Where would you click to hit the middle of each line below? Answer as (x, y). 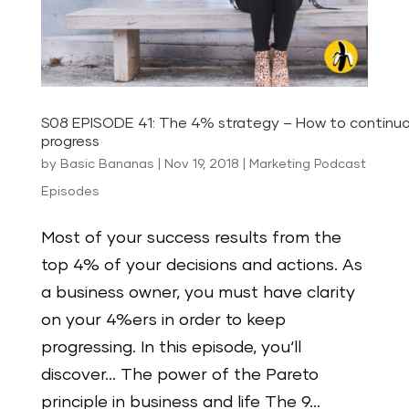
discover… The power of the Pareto (179, 375)
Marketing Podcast (307, 164)
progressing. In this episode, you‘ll (171, 347)
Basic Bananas (107, 164)
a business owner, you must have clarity (198, 293)
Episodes (70, 191)
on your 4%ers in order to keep (163, 320)
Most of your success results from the (191, 238)
